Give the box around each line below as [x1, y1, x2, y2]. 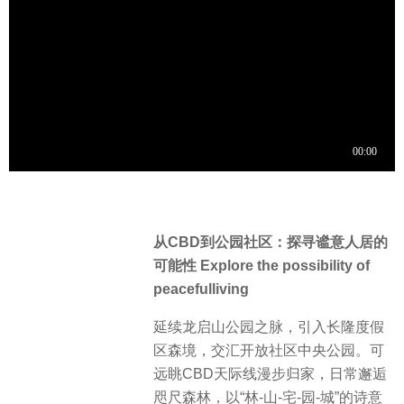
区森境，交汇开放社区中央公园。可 [153, 343, 384, 359]
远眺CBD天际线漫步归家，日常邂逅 [153, 366, 387, 382]
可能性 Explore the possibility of [153, 258, 370, 273]
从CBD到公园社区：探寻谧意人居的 [153, 234, 388, 250]
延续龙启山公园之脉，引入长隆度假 [153, 319, 384, 335]
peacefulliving [153, 281, 249, 297]
